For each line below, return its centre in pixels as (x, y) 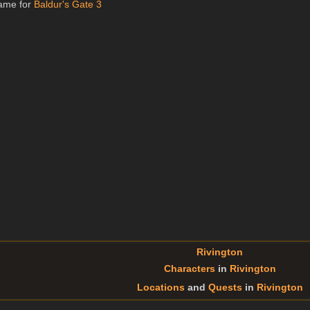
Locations (161, 287)
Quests (225, 287)
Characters (190, 268)
